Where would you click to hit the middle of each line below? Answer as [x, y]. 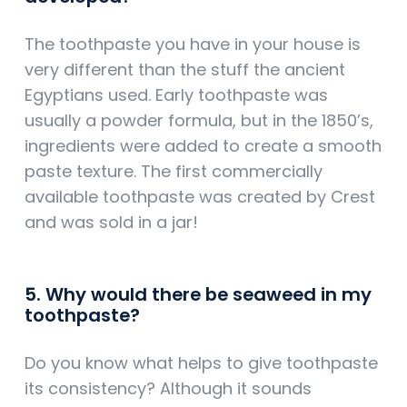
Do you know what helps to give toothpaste [201, 363]
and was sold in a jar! [111, 223]
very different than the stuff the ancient [185, 70]
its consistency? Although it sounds [168, 389]
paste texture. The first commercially [174, 172]
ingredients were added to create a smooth [203, 146]
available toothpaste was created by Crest [200, 197]
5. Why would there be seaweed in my [198, 295]
